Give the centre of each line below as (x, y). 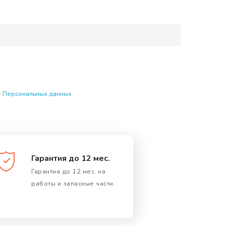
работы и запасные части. (73, 183)
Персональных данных (37, 94)
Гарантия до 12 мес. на (68, 171)
